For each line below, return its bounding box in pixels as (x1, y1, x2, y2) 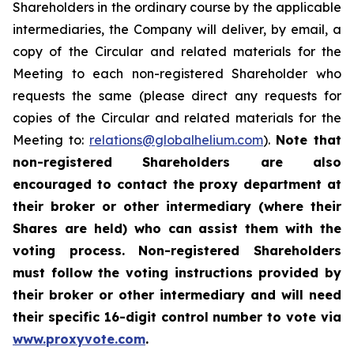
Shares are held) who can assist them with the (13, 220, 341, 236)
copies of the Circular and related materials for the (13, 110, 341, 126)
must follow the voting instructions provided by (13, 265, 341, 281)
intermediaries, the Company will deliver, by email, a (13, 21, 341, 37)
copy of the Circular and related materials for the (13, 43, 341, 59)
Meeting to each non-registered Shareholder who (13, 66, 341, 81)
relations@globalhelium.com (89, 132, 263, 148)
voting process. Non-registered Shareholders (13, 243, 341, 258)
